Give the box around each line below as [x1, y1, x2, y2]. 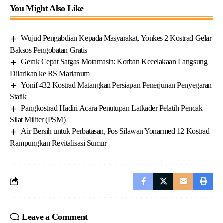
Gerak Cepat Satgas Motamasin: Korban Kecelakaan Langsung [21, 57, 208, 66]
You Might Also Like [10, 3, 84, 13]
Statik [10, 92, 27, 101]
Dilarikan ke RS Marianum [10, 69, 90, 78]
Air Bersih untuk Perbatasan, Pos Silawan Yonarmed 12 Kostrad [21, 127, 210, 136]
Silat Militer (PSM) [10, 115, 66, 124]
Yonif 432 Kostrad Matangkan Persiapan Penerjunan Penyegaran [21, 80, 212, 89]
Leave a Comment [22, 212, 88, 222]
